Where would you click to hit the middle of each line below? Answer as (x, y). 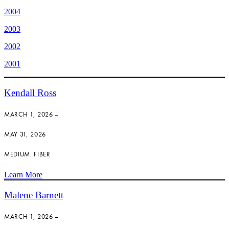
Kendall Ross (30, 93)
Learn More (23, 174)
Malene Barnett (34, 195)
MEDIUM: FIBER (27, 154)
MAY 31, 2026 (25, 134)
